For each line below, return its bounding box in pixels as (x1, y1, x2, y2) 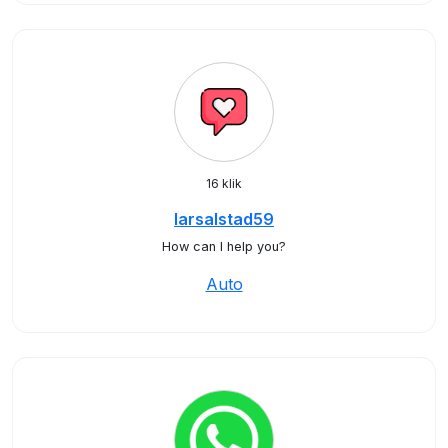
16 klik (206, 176, 242, 191)
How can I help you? (162, 239, 286, 254)
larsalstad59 (174, 209, 274, 229)
